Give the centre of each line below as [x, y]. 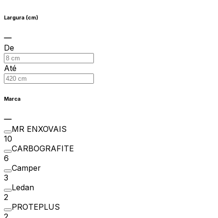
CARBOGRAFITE [43, 148]
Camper [26, 168]
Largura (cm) [21, 18]
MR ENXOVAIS [39, 129]
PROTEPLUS [36, 207]
